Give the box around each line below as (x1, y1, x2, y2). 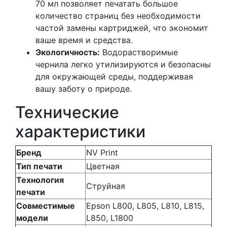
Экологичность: (35, 47, 100, 58)
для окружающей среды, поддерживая (35, 71, 193, 82)
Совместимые (16, 201, 75, 211)
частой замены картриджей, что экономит (35, 23, 208, 33)
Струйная (86, 181, 125, 192)
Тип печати (16, 161, 62, 172)
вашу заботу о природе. (35, 84, 132, 94)
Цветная (86, 161, 120, 172)
